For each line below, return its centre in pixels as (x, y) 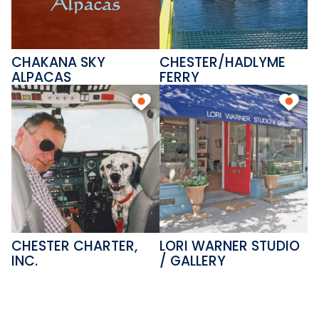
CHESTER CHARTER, (75, 246)
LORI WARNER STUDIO (230, 246)
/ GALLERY (193, 261)
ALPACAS (42, 78)
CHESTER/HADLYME (223, 63)
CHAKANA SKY (59, 63)
